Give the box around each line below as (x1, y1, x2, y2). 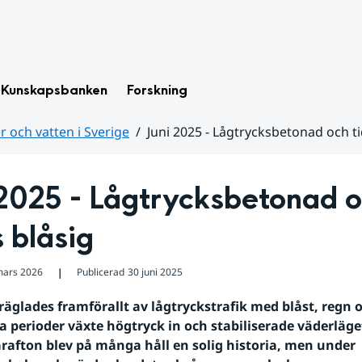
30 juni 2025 (127, 265, 183, 279)
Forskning (127, 81, 187, 99)
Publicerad (76, 265, 124, 279)
